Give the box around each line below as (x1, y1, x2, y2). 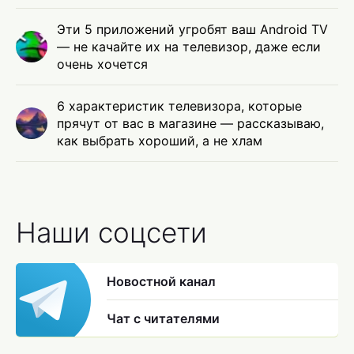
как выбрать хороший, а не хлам (57, 133, 262, 149)
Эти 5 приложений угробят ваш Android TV (57, 21, 328, 38)
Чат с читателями (107, 311, 220, 327)
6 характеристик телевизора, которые (57, 98, 302, 115)
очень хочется (57, 56, 148, 73)
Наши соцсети (16, 216, 207, 250)
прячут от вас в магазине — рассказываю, (57, 115, 324, 132)
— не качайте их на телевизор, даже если (57, 39, 321, 55)
